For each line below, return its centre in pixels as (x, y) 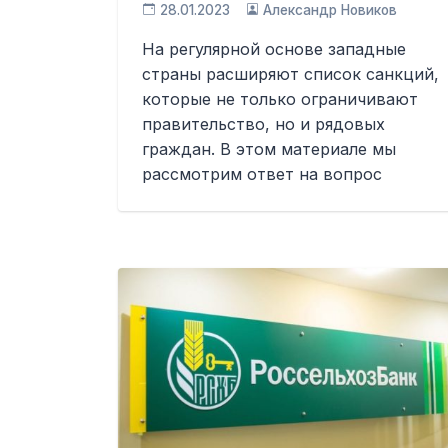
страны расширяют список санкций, (290, 74)
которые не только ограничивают (280, 99)
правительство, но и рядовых (263, 124)
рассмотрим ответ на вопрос (262, 174)
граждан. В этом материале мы (269, 149)
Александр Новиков (330, 10)
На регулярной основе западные (274, 49)
